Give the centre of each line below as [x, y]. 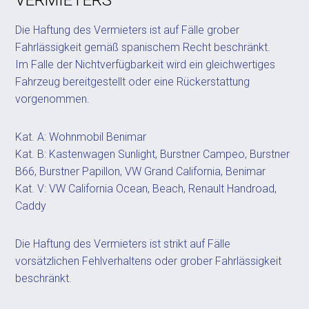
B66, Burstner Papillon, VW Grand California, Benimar [141, 171]
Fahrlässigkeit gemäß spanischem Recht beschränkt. [143, 47]
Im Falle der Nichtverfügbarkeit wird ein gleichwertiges [146, 64]
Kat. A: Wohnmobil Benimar [81, 137]
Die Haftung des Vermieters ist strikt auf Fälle [123, 244]
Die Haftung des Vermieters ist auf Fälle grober [128, 30]
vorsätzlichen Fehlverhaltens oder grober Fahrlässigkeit [149, 261]
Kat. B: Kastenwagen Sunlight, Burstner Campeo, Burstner [153, 154]
